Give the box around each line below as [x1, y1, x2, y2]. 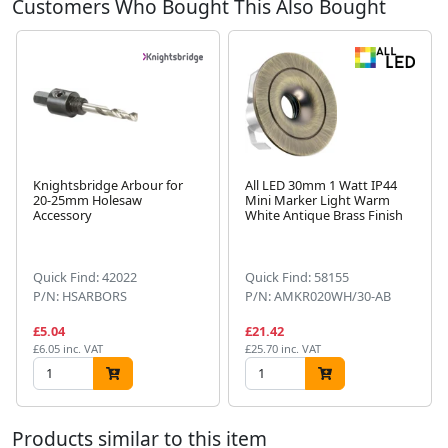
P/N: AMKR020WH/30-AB [245, 287, 391, 306]
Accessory [33, 206, 92, 225]
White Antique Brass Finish [245, 206, 403, 225]
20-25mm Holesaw [33, 191, 142, 210]
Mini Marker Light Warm [245, 191, 390, 210]
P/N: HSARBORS [33, 287, 127, 306]
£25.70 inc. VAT [245, 341, 321, 357]
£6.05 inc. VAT [33, 341, 103, 357]
